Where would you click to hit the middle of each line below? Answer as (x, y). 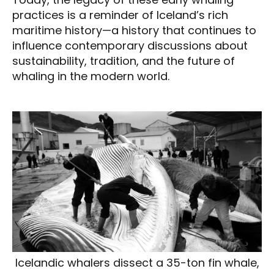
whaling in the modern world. (91, 76)
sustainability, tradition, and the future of (124, 61)
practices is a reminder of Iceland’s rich (120, 15)
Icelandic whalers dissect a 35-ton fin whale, (137, 262)
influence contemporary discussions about (130, 46)
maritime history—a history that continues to (134, 31)
